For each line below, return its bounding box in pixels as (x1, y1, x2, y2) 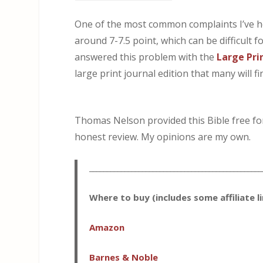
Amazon (89, 221, 125, 234)
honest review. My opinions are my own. (75, 130, 251, 143)
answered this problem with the (75, 50, 217, 64)
